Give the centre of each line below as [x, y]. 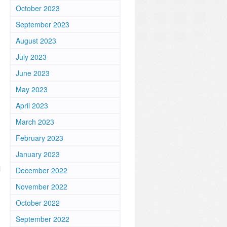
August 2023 [36, 41]
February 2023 [40, 138]
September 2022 [43, 219]
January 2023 [38, 154]
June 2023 [33, 73]
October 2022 [38, 203]
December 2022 [42, 170]
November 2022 [42, 186]
